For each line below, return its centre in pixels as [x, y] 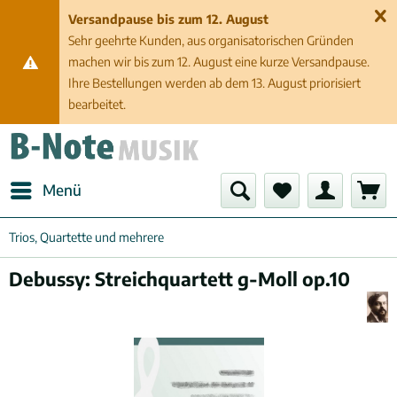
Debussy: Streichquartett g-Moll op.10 [179, 279]
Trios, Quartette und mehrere [86, 237]
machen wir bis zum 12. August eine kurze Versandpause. [219, 62]
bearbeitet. [97, 104]
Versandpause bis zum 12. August [169, 19]
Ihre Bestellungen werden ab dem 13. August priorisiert [215, 83]
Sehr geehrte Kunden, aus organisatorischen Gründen [211, 40]
